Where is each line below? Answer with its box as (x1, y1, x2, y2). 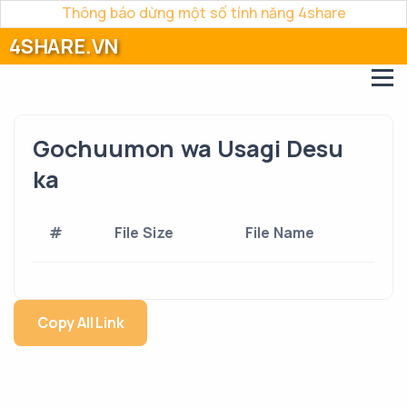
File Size (114, 223, 174, 243)
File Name (245, 223, 314, 243)
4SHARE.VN (9, 33, 119, 60)
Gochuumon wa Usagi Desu (33, 133, 343, 164)
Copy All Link (37, 313, 124, 333)
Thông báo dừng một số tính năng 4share (61, 3, 346, 23)
